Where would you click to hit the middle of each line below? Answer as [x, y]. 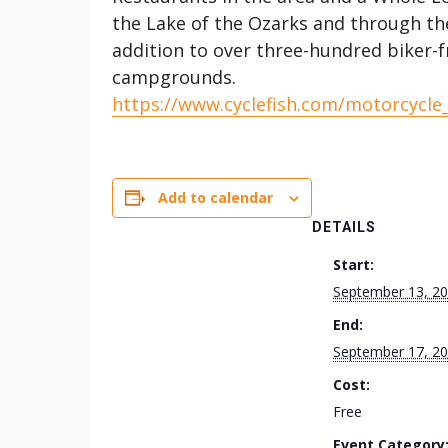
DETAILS [344, 227]
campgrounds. [174, 77]
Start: [353, 264]
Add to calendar [215, 197]
